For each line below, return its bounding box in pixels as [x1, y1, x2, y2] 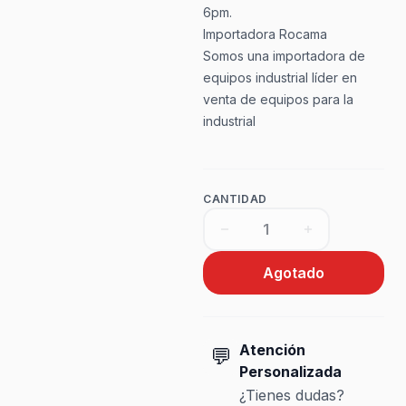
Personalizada [238, 362, 342, 381]
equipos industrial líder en [202, 70, 357, 85]
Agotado [262, 264, 324, 282]
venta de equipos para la [202, 92, 353, 107]
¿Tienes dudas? [238, 386, 344, 404]
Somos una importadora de [202, 48, 365, 63]
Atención [238, 341, 305, 359]
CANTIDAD [202, 192, 267, 206]
